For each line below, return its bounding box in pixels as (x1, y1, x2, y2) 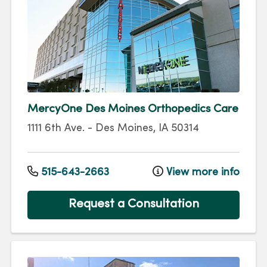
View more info (163, 167, 240, 178)
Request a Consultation (68, 198, 199, 211)
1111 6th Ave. (27, 123, 85, 134)
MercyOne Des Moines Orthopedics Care (27, 104, 238, 115)
